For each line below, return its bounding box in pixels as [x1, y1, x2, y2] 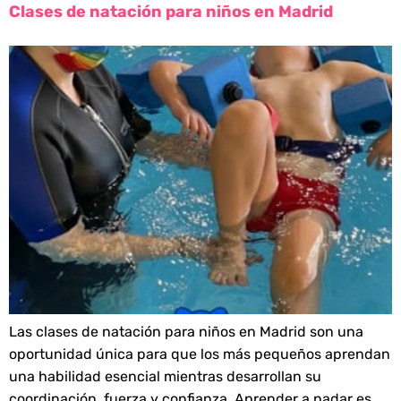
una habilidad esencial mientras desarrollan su [9, 367, 321, 385]
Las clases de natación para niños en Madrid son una [9, 322, 363, 340]
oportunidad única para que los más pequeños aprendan [9, 345, 390, 363]
